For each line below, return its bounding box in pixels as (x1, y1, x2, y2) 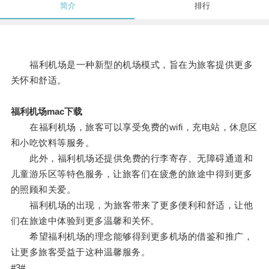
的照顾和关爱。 (10, 184, 76, 195)
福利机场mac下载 (10, 106, 82, 117)
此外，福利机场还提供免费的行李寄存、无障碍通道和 (10, 153, 253, 164)
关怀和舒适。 (10, 75, 67, 86)
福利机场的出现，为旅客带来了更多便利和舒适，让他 (10, 200, 253, 211)
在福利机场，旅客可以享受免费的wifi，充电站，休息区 (10, 122, 258, 133)
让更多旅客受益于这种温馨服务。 (10, 247, 151, 258)
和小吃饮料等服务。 (10, 138, 95, 148)
